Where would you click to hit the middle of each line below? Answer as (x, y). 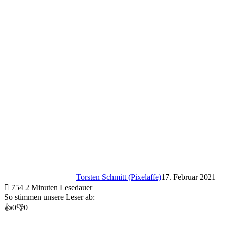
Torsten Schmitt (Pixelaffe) (119, 177)
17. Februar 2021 (189, 177)
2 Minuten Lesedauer (59, 187)
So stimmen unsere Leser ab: (49, 197)
